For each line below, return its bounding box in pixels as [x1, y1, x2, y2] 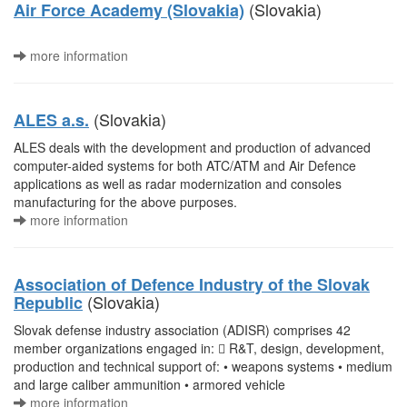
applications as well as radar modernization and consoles [14, 174, 342, 193]
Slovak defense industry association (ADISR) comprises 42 [14, 321, 351, 339]
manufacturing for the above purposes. [14, 193, 237, 211]
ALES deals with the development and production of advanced [14, 138, 371, 156]
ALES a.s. [14, 108, 89, 132]
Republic [14, 291, 83, 314]
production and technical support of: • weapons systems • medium [14, 357, 392, 375]
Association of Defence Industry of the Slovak [14, 273, 370, 296]
